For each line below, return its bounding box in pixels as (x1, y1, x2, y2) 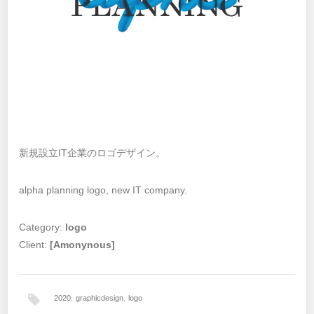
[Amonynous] (50, 238, 116, 250)
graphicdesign (76, 293, 124, 302)
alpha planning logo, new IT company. (19, 184, 188, 196)
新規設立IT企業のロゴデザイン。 (19, 146, 166, 158)
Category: (19, 221, 66, 233)
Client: (19, 238, 50, 250)
